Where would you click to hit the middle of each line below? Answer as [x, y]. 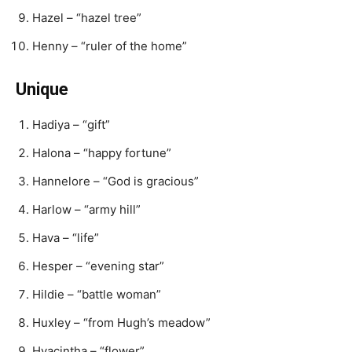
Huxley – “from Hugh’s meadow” [121, 323]
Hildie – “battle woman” [97, 294]
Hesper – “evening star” [98, 266]
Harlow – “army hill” [86, 209]
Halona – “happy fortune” [102, 153]
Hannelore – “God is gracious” [115, 181]
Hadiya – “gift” [71, 125]
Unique [42, 89]
